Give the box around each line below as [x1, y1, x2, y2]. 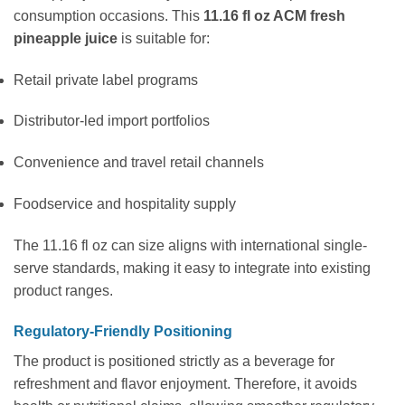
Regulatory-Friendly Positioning [14, 324, 232, 340]
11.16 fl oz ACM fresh [203, 7, 345, 24]
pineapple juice [14, 30, 118, 46]
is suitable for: [118, 30, 210, 46]
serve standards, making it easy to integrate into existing [14, 259, 371, 276]
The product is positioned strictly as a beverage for [14, 353, 334, 370]
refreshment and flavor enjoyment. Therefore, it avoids [14, 376, 357, 392]
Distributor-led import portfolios [14, 113, 210, 129]
